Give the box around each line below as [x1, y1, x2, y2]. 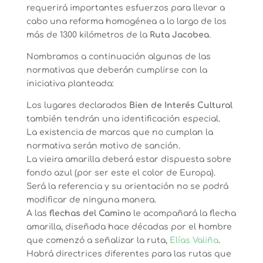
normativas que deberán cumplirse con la [26, 66, 207, 75]
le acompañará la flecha [130, 209, 236, 218]
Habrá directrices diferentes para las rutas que [26, 249, 231, 258]
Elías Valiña [169, 236, 218, 245]
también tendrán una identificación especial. [26, 114, 220, 123]
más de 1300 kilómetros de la [26, 31, 150, 39]
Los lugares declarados [26, 101, 129, 110]
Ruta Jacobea [149, 31, 209, 39]
